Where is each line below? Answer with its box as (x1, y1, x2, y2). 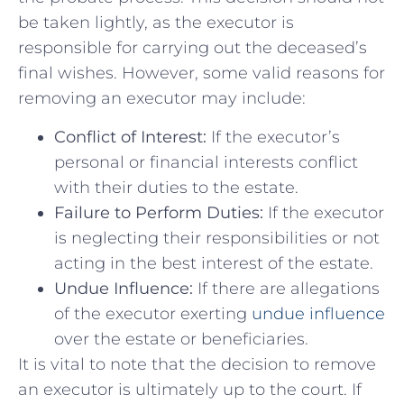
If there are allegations (193, 278, 380, 298)
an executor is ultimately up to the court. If (18, 379, 362, 399)
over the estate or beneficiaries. (54, 328, 308, 349)
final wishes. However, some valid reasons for (18, 63, 385, 84)
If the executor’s (207, 126, 340, 147)
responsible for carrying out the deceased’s (18, 38, 367, 59)
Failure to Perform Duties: (54, 202, 263, 223)
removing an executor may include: (18, 88, 306, 109)
